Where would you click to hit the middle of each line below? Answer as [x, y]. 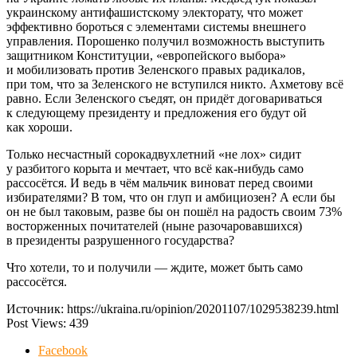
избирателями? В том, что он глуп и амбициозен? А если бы [171, 198]
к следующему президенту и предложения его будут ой [157, 113]
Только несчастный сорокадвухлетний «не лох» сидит [154, 155]
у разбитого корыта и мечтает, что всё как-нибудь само [155, 169]
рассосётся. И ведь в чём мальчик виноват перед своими [160, 183]
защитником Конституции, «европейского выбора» [146, 56]
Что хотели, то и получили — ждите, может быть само [155, 268]
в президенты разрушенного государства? [120, 241]
